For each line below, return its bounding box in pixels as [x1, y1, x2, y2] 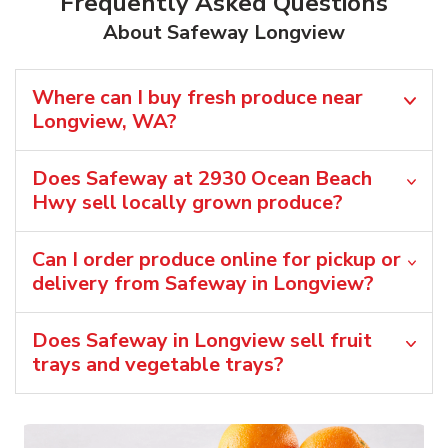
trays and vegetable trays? [32, 350, 284, 378]
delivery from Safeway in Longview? [32, 269, 374, 297]
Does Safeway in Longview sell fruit [32, 326, 372, 354]
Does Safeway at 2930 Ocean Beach [32, 164, 372, 192]
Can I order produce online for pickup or [32, 245, 401, 273]
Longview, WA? [32, 107, 177, 135]
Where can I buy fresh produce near [32, 83, 363, 111]
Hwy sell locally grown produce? [32, 188, 343, 216]
